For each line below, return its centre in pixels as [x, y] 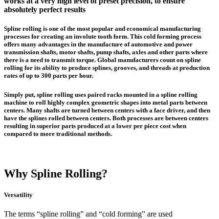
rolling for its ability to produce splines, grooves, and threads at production [107, 68]
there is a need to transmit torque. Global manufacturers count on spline [102, 60]
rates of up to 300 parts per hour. [49, 76]
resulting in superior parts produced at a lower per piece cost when [95, 126]
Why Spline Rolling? [56, 173]
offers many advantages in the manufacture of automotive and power [98, 44]
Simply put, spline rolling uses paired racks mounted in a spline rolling [101, 94]
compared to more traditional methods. [58, 133]
